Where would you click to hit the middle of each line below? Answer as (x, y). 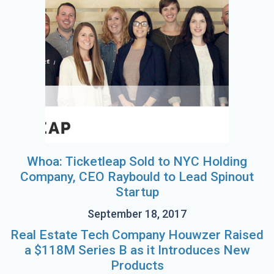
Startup (137, 192)
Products (137, 265)
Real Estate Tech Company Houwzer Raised (137, 235)
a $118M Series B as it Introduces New (137, 250)
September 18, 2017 (137, 214)
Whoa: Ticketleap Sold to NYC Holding (137, 161)
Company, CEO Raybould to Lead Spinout (137, 177)
